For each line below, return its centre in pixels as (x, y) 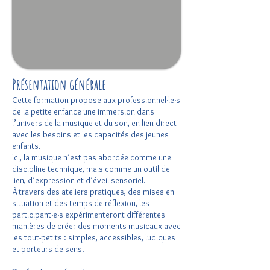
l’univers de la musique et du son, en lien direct (94, 123)
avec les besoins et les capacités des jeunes (90, 134)
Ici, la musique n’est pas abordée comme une (92, 157)
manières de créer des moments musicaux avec (96, 226)
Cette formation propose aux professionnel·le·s (96, 100)
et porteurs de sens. (48, 249)
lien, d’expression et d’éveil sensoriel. (79, 180)
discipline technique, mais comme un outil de (91, 169)
